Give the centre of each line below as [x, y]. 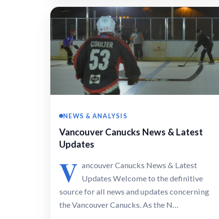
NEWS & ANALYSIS [96, 116]
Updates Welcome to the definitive [142, 178]
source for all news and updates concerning [134, 191]
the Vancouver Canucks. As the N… [119, 204]
